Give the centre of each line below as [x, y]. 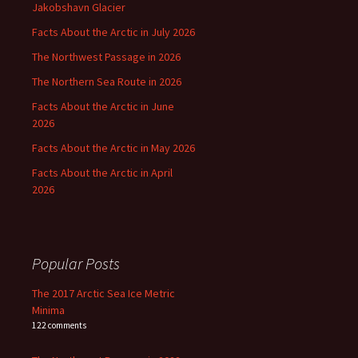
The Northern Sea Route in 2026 [107, 82]
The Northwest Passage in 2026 [106, 57]
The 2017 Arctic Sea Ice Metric [103, 293]
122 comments [59, 325]
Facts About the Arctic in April [102, 173]
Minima [48, 310]
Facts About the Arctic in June [103, 106]
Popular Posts [76, 263]
